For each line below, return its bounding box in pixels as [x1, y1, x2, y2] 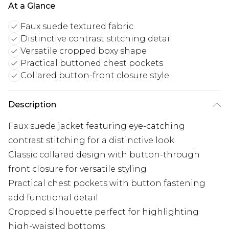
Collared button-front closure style [20, 71, 169, 81]
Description [8, 100, 56, 110]
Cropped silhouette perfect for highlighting [8, 207, 199, 217]
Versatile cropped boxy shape [20, 46, 147, 56]
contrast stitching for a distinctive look [8, 135, 174, 146]
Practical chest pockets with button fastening [8, 178, 205, 189]
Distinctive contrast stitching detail [20, 34, 172, 44]
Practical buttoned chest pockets [20, 58, 163, 68]
